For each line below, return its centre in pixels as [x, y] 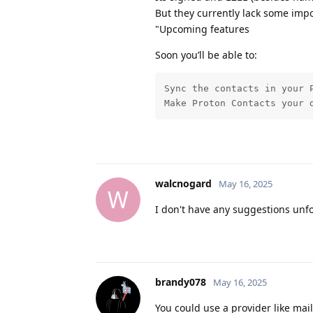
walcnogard [183, 183]
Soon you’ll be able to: [206, 54]
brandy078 [181, 282]
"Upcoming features [202, 29]
